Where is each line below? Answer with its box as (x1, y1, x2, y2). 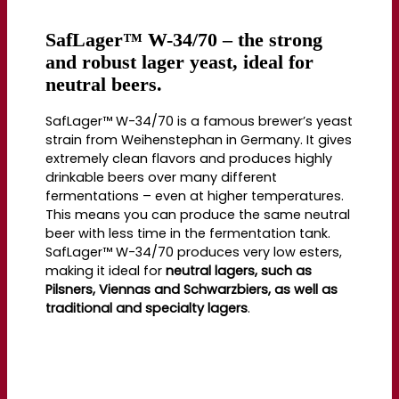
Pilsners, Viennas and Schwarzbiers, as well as (45, 281, 338, 299)
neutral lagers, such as (166, 262, 313, 281)
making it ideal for (45, 262, 167, 281)
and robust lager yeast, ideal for (45, 52, 314, 74)
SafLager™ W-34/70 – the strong (45, 29, 323, 52)
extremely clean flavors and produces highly (45, 150, 333, 168)
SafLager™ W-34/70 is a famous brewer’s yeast (45, 112, 354, 131)
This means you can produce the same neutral (45, 206, 351, 224)
